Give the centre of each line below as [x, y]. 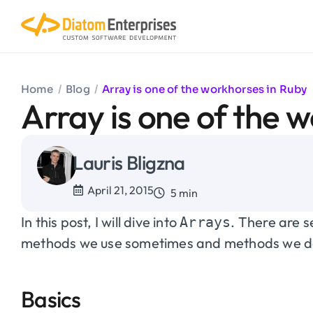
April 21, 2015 [121, 190]
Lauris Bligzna [129, 162]
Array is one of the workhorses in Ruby [205, 89]
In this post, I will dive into [101, 221]
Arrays [205, 222]
